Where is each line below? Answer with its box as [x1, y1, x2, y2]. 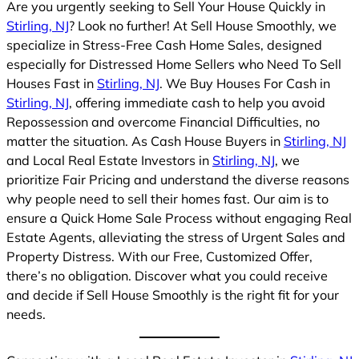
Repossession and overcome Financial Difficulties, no [6, 113, 320, 130]
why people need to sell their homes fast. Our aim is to [6, 190, 329, 207]
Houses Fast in [6, 75, 97, 91]
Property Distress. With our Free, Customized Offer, [6, 248, 313, 264]
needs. [6, 305, 46, 322]
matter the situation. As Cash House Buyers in [6, 132, 284, 149]
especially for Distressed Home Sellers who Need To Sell [6, 55, 341, 72]
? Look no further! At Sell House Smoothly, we [69, 17, 337, 34]
